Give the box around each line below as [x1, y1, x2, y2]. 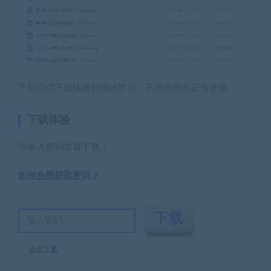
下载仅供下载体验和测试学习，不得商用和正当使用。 [18, 83, 236, 93]
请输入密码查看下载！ [18, 142, 109, 152]
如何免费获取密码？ [18, 171, 100, 180]
